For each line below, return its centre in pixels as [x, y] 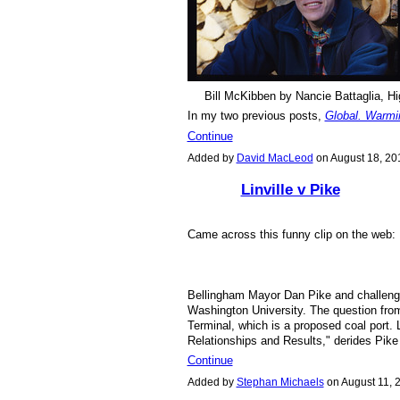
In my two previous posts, [256, 116]
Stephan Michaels [280, 383]
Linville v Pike [290, 189]
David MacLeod [275, 158]
